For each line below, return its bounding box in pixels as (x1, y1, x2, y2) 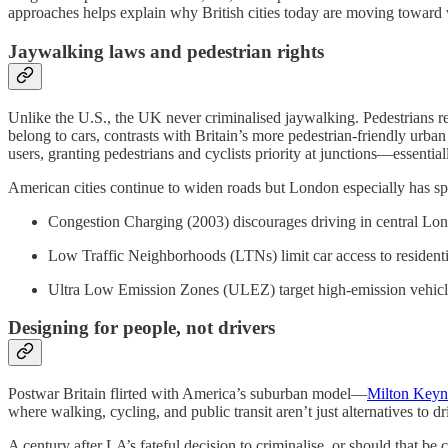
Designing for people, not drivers (8, 317, 275, 339)
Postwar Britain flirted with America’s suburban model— (8, 385, 367, 403)
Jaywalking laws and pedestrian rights (8, 40, 324, 62)
